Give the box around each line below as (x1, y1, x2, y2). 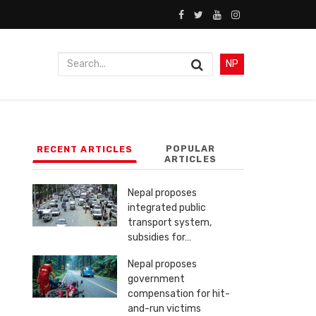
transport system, (128, 217, 212, 229)
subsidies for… (128, 231, 191, 244)
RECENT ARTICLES (37, 144, 133, 155)
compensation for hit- (128, 288, 230, 300)
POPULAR (165, 143, 216, 154)
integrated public (128, 202, 206, 214)
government (128, 273, 185, 286)
